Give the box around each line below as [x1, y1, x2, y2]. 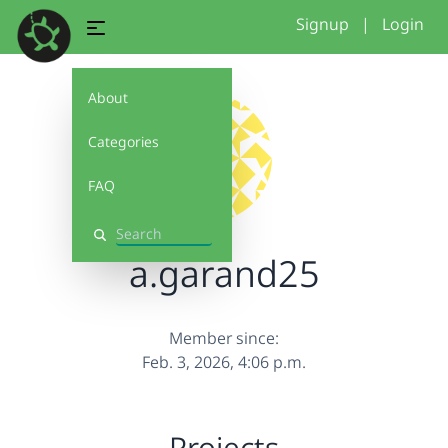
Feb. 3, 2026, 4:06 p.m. [142, 351, 306, 373]
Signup [296, 13, 349, 35]
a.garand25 [128, 249, 320, 298]
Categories [88, 132, 159, 151]
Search [91, 233, 137, 253]
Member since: [169, 327, 279, 349]
